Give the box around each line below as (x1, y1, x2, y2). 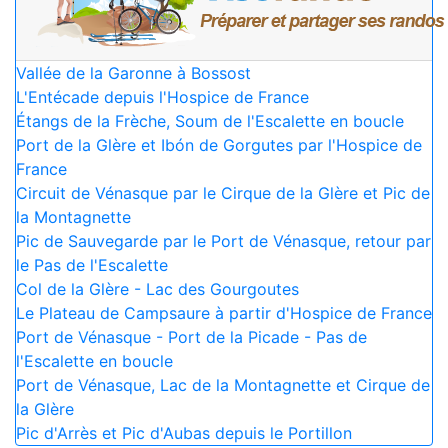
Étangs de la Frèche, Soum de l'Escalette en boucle (16, 110, 404, 131)
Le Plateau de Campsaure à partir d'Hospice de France (16, 302, 432, 323)
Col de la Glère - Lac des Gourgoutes (16, 278, 299, 299)
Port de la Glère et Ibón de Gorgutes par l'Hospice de (16, 134, 422, 155)
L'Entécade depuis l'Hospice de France (16, 86, 309, 107)
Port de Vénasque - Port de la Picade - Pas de (16, 326, 367, 347)
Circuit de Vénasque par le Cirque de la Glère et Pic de (16, 182, 430, 203)
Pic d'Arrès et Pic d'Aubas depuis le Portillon (16, 422, 352, 443)
